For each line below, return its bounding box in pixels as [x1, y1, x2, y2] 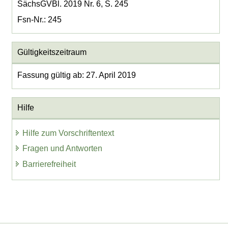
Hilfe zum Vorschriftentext [22, 128, 115, 137]
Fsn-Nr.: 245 [17, 15, 62, 24]
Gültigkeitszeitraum [17, 48, 87, 57]
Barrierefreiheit [22, 160, 76, 169]
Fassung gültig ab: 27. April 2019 [17, 71, 136, 80]
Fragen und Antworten [22, 144, 103, 153]
